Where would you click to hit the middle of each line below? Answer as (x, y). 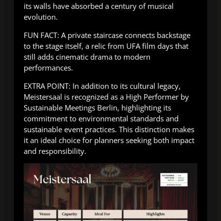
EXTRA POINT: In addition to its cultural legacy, (102, 86)
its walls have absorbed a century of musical (99, 6)
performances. (48, 67)
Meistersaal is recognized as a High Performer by (106, 96)
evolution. (41, 17)
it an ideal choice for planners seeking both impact (109, 140)
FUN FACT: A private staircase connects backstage (107, 35)
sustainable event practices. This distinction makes (109, 129)
